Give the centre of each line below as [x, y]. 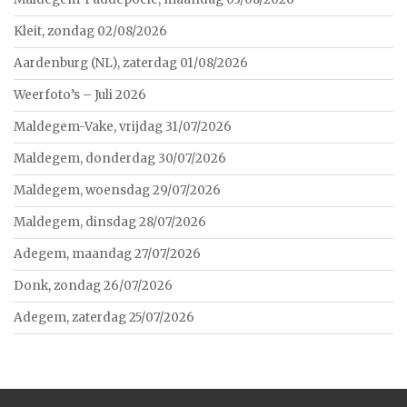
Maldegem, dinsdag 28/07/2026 [110, 223]
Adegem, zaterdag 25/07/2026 [104, 318]
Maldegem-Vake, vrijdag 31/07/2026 [123, 127]
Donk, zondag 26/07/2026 [93, 286]
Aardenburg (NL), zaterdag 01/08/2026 [131, 64]
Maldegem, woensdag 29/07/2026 [117, 191]
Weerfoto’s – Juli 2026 [80, 95]
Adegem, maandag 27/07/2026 [107, 254]
